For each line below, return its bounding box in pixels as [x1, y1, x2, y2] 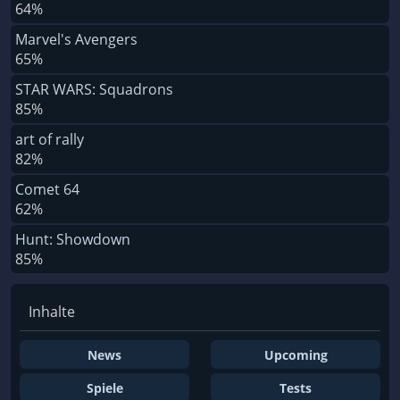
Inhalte [29, 301, 75, 321]
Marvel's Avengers [15, 29, 137, 49]
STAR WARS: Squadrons [15, 79, 173, 99]
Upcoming [263, 346, 328, 363]
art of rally [15, 129, 84, 149]
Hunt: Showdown [15, 229, 130, 249]
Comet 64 [15, 179, 79, 199]
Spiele [86, 379, 123, 396]
